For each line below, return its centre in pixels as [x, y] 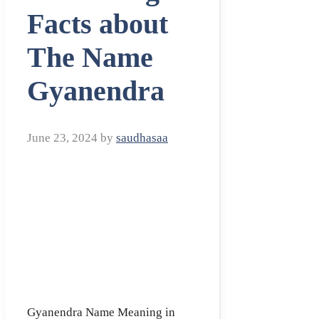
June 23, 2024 [62, 138]
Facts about [98, 24]
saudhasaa [142, 138]
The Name [90, 58]
